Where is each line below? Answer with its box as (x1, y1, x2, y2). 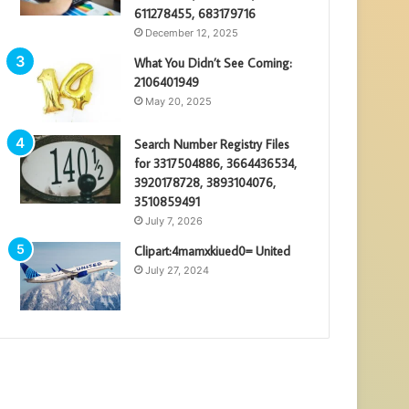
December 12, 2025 (145, 26, 239, 39)
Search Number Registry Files (134, 135, 290, 152)
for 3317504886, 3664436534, (134, 154, 298, 172)
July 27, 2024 (145, 263, 210, 277)
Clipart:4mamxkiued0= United (134, 242, 291, 259)
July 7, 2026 (145, 214, 204, 227)
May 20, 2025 (145, 94, 213, 108)
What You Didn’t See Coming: (134, 54, 293, 71)
